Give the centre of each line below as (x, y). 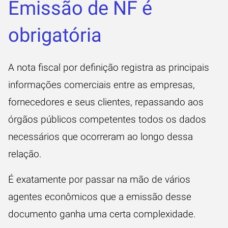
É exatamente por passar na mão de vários (99, 179)
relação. (26, 154)
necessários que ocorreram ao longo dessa (101, 137)
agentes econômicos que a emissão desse (100, 197)
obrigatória (55, 35)
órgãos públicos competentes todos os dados (107, 119)
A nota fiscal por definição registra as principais (109, 67)
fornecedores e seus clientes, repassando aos (106, 102)
